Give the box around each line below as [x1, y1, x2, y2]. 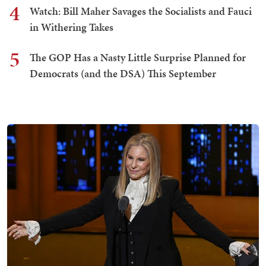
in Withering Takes [30, 20, 113, 35]
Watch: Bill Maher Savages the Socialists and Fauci [30, 4, 252, 19]
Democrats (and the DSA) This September [30, 66, 216, 81]
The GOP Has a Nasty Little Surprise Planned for [30, 50, 246, 65]
